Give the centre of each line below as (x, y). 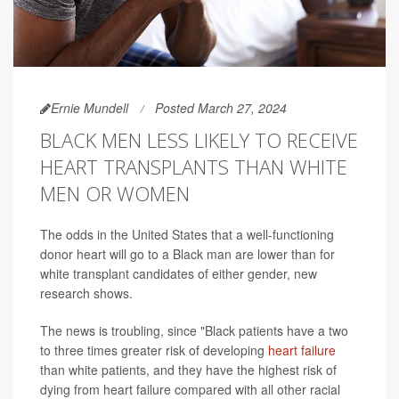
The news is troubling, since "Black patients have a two (194, 331)
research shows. (86, 293)
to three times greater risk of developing (154, 350)
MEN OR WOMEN (115, 194)
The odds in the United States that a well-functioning (187, 235)
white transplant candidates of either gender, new (179, 274)
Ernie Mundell (90, 108)
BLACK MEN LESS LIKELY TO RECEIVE (199, 140)
